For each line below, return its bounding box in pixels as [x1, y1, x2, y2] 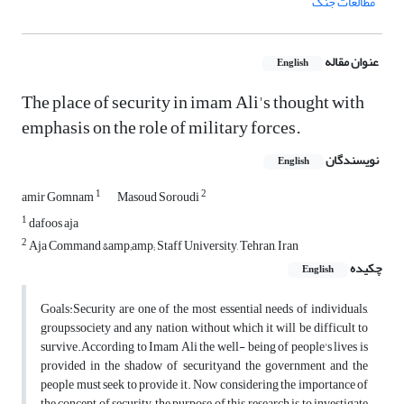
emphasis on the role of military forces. [22, 110, 301, 146]
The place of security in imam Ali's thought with [22, 85, 364, 121]
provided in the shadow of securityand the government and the [41, 353, 368, 379]
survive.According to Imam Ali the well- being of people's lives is [41, 335, 368, 360]
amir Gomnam [22, 185, 96, 210]
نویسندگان [326, 148, 379, 173]
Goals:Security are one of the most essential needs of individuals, [41, 297, 368, 322]
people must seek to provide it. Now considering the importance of [41, 372, 368, 398]
